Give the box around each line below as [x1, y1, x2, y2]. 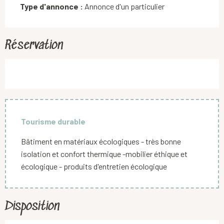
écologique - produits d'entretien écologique [21, 161, 167, 171]
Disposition [5, 199, 59, 214]
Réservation [5, 38, 63, 53]
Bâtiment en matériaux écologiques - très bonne [21, 136, 181, 146]
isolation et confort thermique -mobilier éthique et [21, 148, 187, 158]
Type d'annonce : [20, 1, 83, 11]
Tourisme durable [21, 116, 85, 126]
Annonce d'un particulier [83, 1, 164, 11]
